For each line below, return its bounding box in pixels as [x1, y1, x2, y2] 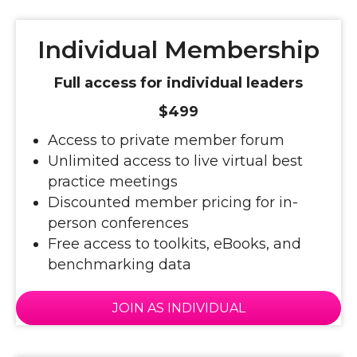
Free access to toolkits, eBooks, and [48, 234, 301, 253]
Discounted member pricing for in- [48, 193, 298, 211]
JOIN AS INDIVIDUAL [112, 300, 245, 316]
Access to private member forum [48, 131, 284, 149]
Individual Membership [37, 34, 320, 65]
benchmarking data [48, 255, 191, 273]
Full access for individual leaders [54, 73, 303, 92]
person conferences [48, 214, 189, 232]
